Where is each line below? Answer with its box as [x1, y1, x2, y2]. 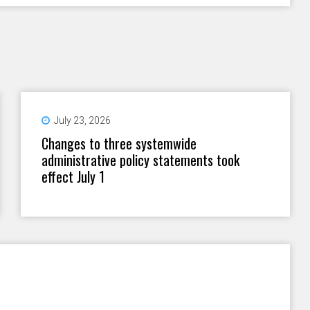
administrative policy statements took [42, 149, 240, 170]
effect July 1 [42, 165, 105, 187]
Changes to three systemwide [42, 132, 197, 154]
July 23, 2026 [54, 114, 111, 126]
